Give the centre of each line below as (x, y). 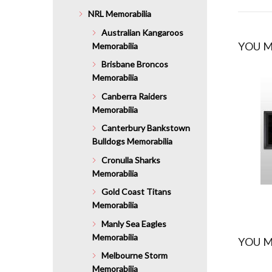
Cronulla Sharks (131, 160)
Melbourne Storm (135, 256)
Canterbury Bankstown (146, 128)
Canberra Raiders (134, 96)
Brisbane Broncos (135, 64)
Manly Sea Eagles (134, 223)
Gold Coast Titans (137, 192)
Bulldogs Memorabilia (133, 141)
